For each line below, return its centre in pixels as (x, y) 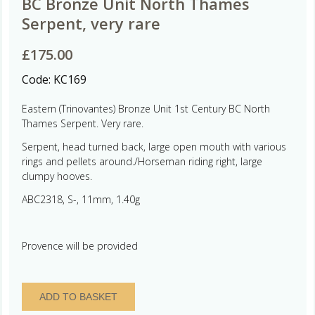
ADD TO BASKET (78, 296)
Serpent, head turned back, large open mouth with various (154, 146)
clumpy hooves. (57, 176)
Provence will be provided (79, 245)
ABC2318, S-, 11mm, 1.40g (81, 199)
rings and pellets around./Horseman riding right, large (142, 161)
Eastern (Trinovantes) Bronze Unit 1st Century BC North (146, 108)
